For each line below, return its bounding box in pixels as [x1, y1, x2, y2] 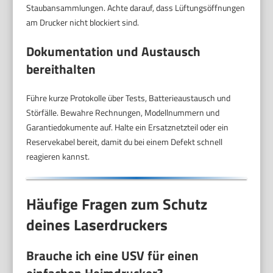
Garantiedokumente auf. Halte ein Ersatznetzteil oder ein [26, 120, 229, 133]
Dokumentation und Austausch [26, 41, 201, 61]
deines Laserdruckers [26, 213, 168, 237]
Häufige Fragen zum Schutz [26, 193, 208, 216]
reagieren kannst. [26, 149, 90, 163]
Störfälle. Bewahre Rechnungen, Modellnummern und [26, 105, 220, 119]
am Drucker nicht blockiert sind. [26, 15, 140, 29]
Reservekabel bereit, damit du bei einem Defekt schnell [26, 135, 223, 148]
